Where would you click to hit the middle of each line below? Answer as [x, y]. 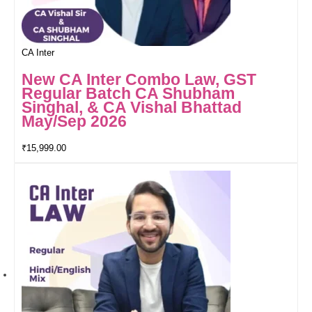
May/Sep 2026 [74, 122]
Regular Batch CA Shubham [128, 94]
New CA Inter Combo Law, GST [139, 80]
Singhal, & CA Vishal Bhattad [132, 108]
